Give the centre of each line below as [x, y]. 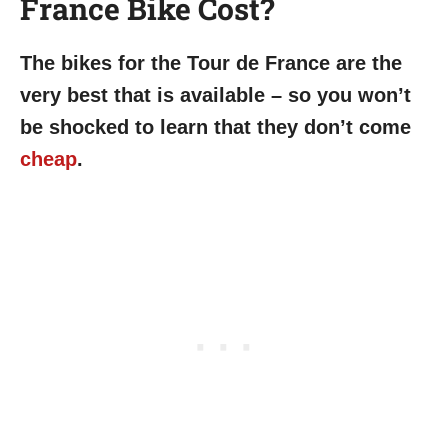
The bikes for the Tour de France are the [211, 62]
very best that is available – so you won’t [215, 94]
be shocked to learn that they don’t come [215, 126]
